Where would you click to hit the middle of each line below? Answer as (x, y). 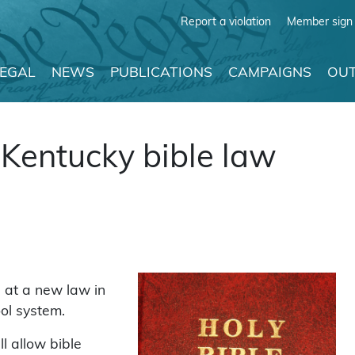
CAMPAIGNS (270, 74)
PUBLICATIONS (161, 74)
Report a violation (226, 22)
